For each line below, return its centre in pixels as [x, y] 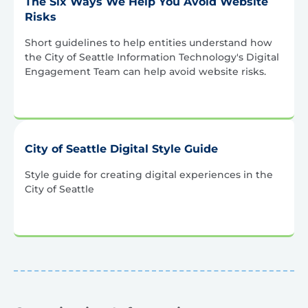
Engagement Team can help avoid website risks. [145, 72]
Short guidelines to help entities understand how [148, 43]
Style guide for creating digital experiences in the [149, 175]
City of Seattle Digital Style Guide [121, 149]
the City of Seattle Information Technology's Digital [152, 57]
